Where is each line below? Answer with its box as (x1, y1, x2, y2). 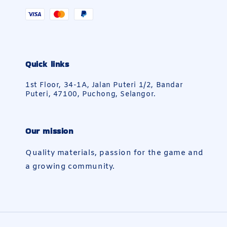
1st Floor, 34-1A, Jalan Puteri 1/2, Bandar (25, 81, 183, 90)
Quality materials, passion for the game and (25, 148, 204, 158)
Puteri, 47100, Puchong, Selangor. (25, 90, 156, 99)
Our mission (25, 125, 73, 137)
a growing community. (25, 162, 116, 172)
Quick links (25, 58, 69, 70)
